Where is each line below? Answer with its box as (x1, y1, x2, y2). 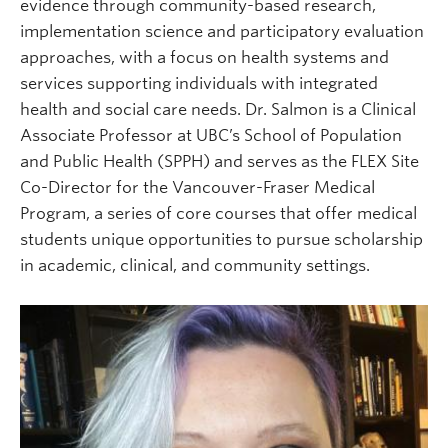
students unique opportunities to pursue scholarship (20, 230, 423, 249)
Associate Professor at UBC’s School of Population (20, 126, 402, 145)
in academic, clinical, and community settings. (20, 256, 370, 275)
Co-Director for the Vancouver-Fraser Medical (20, 178, 375, 197)
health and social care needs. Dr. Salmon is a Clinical (20, 100, 416, 119)
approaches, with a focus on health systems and (20, 48, 389, 67)
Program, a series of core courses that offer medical (20, 204, 417, 223)
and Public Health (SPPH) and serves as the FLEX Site (20, 152, 419, 171)
